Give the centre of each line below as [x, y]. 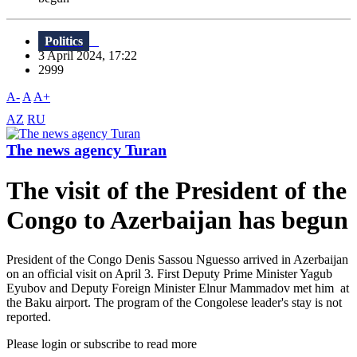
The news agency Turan [86, 150]
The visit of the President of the [177, 191]
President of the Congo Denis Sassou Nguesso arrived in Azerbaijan [177, 259]
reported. [29, 316]
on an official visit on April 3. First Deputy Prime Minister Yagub [169, 273]
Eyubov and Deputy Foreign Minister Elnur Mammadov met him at [178, 288]
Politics [64, 41]
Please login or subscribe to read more [102, 343]
